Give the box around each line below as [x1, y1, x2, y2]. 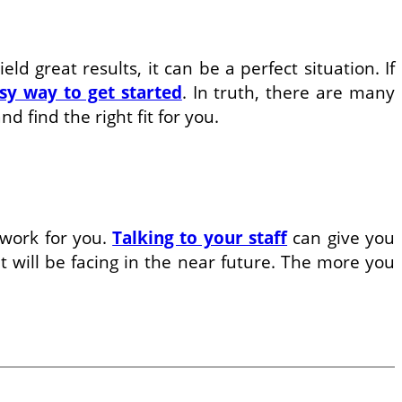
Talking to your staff [112, 225, 288, 249]
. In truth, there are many [181, 80, 396, 105]
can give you [287, 225, 396, 249]
